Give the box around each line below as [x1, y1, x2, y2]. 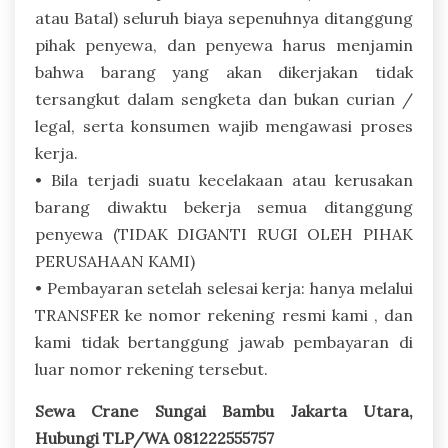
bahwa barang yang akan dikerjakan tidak [35, 61, 413, 82]
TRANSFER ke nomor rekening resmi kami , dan [35, 304, 413, 325]
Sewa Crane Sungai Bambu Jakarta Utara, [35, 400, 413, 421]
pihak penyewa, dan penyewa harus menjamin [35, 34, 413, 55]
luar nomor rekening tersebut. [35, 358, 268, 379]
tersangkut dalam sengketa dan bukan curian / [35, 88, 413, 109]
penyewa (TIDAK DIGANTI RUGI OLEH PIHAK [35, 223, 413, 244]
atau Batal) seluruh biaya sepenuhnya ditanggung [35, 7, 413, 28]
